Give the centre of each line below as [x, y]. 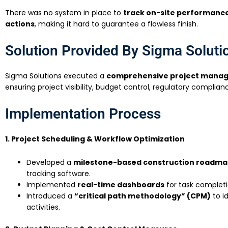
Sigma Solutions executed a [56, 76]
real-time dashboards [121, 185]
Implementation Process [83, 113]
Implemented [52, 185]
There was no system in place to [64, 12]
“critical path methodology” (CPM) [142, 196]
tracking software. [59, 174]
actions [20, 24]
